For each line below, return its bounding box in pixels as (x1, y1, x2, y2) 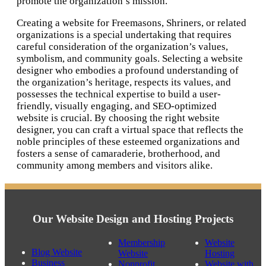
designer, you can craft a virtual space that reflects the (17, 124, 243, 136)
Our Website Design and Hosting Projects (33, 212, 233, 225)
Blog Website (31, 246, 82, 257)
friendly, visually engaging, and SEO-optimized (17, 100, 217, 112)
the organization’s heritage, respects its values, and (17, 77, 231, 88)
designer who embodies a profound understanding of (17, 65, 239, 77)
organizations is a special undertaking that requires (17, 29, 232, 41)
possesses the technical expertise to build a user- (17, 88, 221, 100)
